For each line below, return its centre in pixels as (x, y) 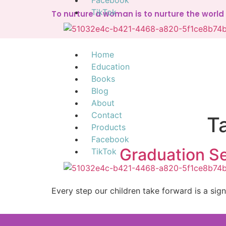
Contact (106, 115)
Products (108, 127)
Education (110, 67)
